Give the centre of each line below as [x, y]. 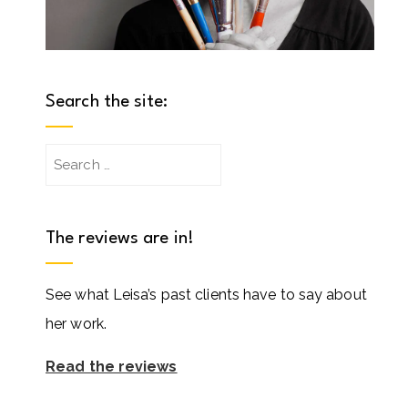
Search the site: [107, 102]
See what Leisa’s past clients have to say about [206, 294]
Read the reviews [112, 366]
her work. [76, 323]
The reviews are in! [120, 238]
